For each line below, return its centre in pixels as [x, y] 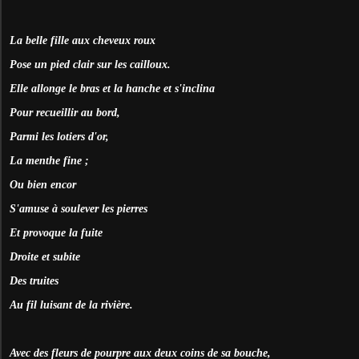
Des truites [34, 280]
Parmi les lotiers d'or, [59, 136]
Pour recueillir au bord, [65, 112]
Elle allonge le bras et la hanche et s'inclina [112, 88]
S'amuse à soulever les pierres [79, 208]
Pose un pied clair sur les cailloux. [90, 64]
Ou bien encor [43, 184]
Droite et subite [45, 256]
